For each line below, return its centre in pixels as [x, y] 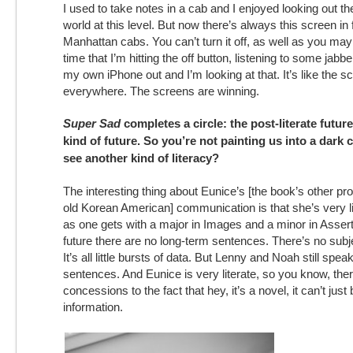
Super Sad [92, 123]
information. [93, 307]
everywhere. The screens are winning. [161, 91]
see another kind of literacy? [141, 158]
